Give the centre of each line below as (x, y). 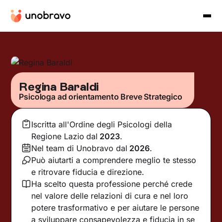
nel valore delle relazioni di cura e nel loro (110, 195)
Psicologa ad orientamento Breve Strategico (101, 96)
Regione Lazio (58, 136)
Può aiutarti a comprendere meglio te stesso (114, 160)
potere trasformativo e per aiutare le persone (115, 207)
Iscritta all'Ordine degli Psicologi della (102, 124)
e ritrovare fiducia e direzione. (88, 172)
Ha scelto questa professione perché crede (112, 184)
